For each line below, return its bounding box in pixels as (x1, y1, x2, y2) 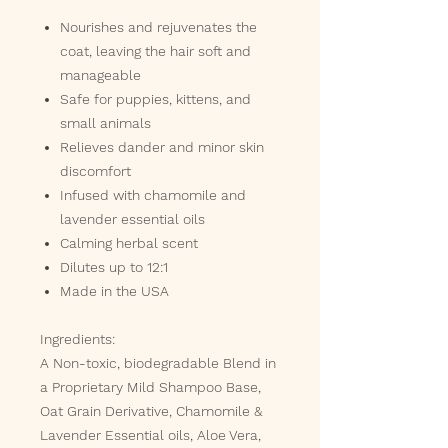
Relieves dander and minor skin (60, 139, 264, 155)
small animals (60, 115, 151, 131)
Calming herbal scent (60, 235, 198, 251)
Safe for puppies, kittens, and (60, 91, 251, 107)
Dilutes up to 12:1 (60, 259, 168, 275)
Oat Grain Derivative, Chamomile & (40, 403, 262, 419)
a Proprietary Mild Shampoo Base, (40, 379, 261, 395)
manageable (60, 67, 141, 83)
